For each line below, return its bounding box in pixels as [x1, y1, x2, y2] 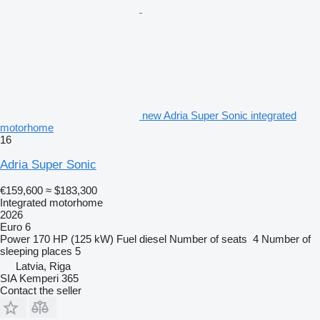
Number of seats [169, 233, 247, 246]
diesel [139, 233, 166, 246]
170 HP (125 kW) [33, 233, 114, 246]
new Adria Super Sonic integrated [142, 109, 296, 122]
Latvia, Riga [16, 260, 71, 273]
